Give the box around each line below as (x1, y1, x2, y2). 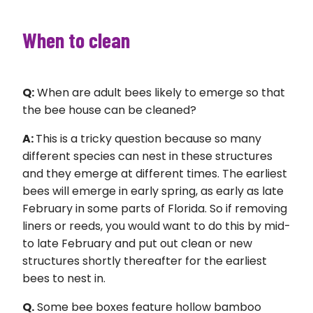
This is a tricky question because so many (36, 131, 261, 147)
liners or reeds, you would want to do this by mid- (22, 218, 291, 235)
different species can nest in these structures (22, 148, 272, 165)
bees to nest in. (22, 270, 105, 287)
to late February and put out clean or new (22, 235, 252, 252)
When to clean (22, 27, 130, 53)
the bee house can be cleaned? (22, 102, 196, 119)
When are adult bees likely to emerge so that (34, 85, 285, 101)
